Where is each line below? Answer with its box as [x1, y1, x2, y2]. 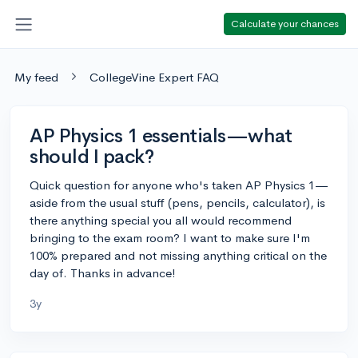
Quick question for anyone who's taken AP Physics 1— [30, 177, 328, 193]
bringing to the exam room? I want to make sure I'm [30, 229, 310, 245]
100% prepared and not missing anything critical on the [30, 247, 327, 263]
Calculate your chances [231, 16, 339, 30]
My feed [14, 69, 58, 85]
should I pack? [30, 144, 154, 169]
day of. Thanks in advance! [30, 265, 176, 280]
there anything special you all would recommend [30, 212, 292, 228]
